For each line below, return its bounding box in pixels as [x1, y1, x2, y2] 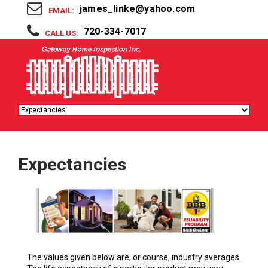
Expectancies [18, 154, 126, 175]
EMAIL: [48, 6, 74, 15]
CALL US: [45, 29, 78, 38]
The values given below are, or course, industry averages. [27, 252, 241, 262]
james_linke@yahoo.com [80, 2, 196, 14]
